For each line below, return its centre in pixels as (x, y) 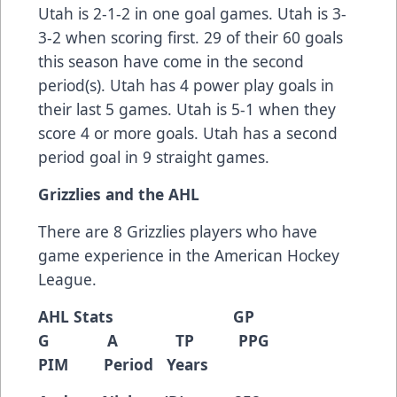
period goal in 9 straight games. (156, 157)
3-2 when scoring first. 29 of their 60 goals (191, 38)
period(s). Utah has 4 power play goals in (186, 86)
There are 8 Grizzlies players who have (178, 232)
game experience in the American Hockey (189, 256)
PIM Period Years (123, 365)
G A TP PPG (167, 341)
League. (67, 280)
